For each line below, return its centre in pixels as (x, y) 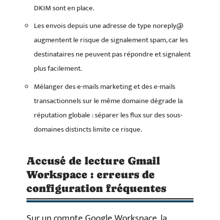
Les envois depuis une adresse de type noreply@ (109, 26)
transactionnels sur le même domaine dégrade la (108, 101)
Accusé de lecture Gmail (94, 161)
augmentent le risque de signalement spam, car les (111, 40)
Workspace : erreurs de (91, 174)
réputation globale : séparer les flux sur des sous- (108, 115)
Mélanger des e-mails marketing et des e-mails (105, 86)
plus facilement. (58, 69)
